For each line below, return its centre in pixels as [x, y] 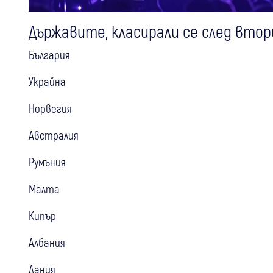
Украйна [47, 81]
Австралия [54, 135]
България [49, 54]
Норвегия [50, 108]
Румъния [47, 161]
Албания [47, 242]
